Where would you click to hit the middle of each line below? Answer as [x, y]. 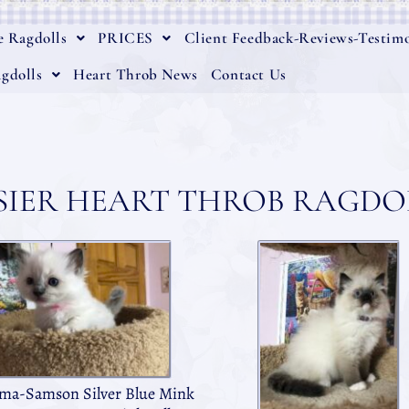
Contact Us [248, 74]
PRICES [126, 38]
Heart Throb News [136, 74]
